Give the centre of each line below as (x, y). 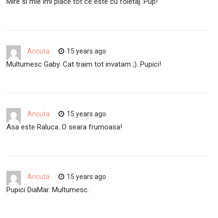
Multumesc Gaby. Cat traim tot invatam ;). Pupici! (84, 64)
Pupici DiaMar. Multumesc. (48, 190)
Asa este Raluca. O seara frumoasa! (64, 127)
